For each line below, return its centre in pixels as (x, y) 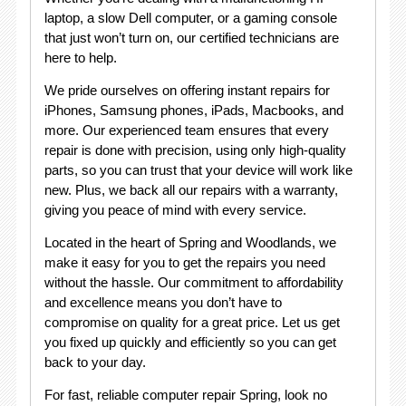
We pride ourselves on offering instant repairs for (187, 90)
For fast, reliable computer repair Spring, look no (185, 395)
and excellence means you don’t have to (163, 302)
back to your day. (95, 362)
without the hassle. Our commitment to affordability (193, 282)
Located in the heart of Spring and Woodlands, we (190, 242)
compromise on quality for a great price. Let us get (192, 322)
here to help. (80, 58)
